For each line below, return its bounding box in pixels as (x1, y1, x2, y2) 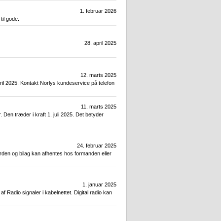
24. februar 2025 (77, 143, 116, 149)
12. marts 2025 (80, 72, 116, 78)
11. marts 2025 (81, 104, 116, 110)
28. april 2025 (84, 40, 116, 46)
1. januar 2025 (82, 182, 116, 188)
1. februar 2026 (80, 8, 116, 14)
